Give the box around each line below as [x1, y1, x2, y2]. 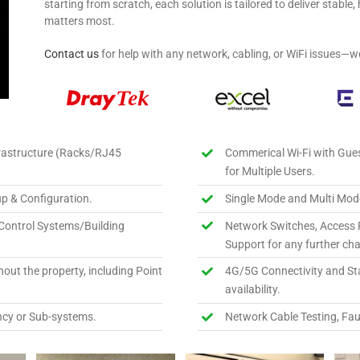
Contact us [44, 47, 100, 60]
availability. [224, 283, 280, 297]
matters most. [44, 14, 116, 27]
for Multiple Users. [224, 165, 315, 178]
